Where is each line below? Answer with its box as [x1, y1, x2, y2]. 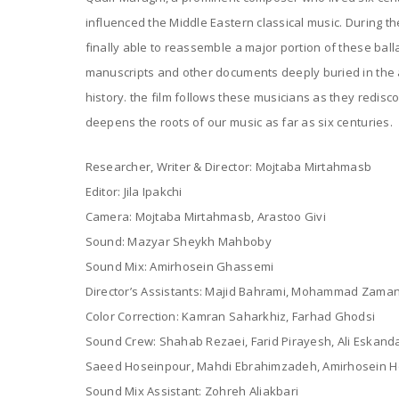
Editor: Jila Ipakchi [85, 183, 183, 200]
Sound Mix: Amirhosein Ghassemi [85, 258, 274, 275]
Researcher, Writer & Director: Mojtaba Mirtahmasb [85, 159, 372, 175]
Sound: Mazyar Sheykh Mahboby [85, 233, 272, 250]
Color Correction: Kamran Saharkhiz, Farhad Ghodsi [85, 308, 376, 325]
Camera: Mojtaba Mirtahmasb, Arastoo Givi [85, 208, 326, 225]
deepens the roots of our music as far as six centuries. [85, 114, 393, 131]
